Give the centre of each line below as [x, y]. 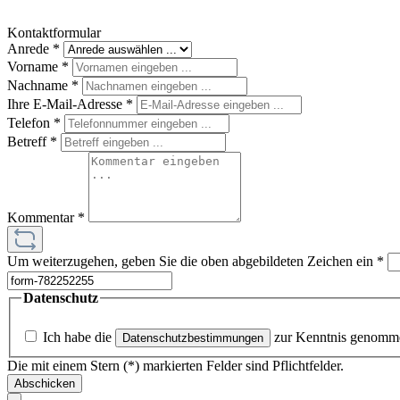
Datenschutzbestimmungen [193, 337]
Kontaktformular [54, 33]
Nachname [39, 85]
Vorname [34, 67]
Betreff [29, 142]
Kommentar [42, 217]
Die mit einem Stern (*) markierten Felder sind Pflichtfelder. [175, 365]
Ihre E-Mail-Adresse [67, 104]
